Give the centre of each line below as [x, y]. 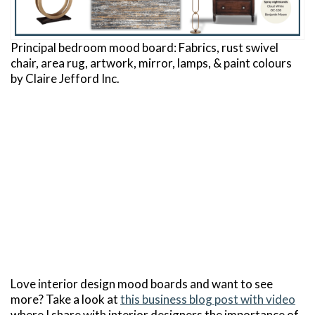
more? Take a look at [65, 299]
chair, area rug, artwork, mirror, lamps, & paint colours [151, 63]
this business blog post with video [208, 299]
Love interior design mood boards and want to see [142, 283]
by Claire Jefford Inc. [65, 78]
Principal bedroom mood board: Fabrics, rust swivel [144, 47]
